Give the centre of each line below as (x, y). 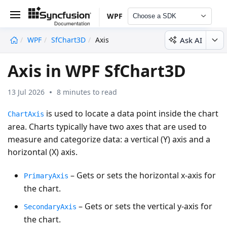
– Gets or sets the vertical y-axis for (144, 206)
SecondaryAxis (50, 206)
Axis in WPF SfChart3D (97, 70)
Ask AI (191, 40)
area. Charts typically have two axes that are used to (107, 126)
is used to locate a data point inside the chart (131, 113)
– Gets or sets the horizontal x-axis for (142, 175)
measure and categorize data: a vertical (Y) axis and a (109, 139)
